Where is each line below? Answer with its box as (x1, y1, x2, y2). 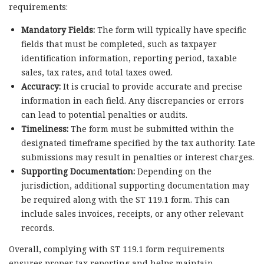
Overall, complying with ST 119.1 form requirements (9, 243, 225, 255)
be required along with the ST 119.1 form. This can (21, 193, 230, 205)
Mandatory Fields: (21, 24, 95, 35)
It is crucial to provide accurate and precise (60, 80, 242, 92)
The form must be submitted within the (68, 123, 234, 134)
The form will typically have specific (94, 24, 246, 35)
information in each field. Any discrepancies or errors (21, 94, 244, 106)
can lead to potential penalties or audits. (21, 108, 187, 120)
